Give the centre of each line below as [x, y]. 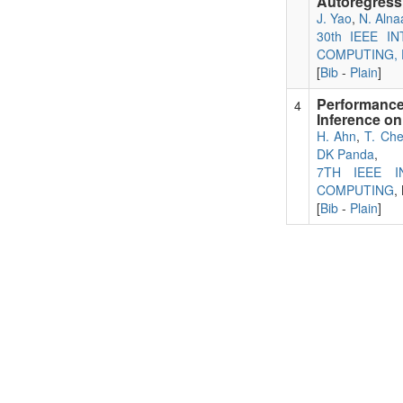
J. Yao [334, 18]
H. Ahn [336, 135]
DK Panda [345, 153]
